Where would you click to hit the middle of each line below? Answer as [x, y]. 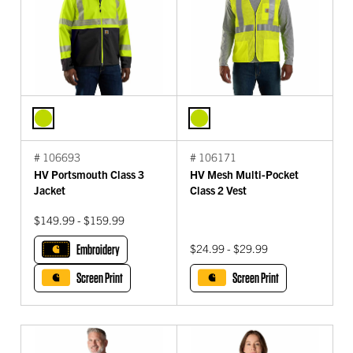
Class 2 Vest [218, 190]
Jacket [50, 190]
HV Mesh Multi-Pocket [244, 174]
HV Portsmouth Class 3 [89, 174]
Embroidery [98, 249]
